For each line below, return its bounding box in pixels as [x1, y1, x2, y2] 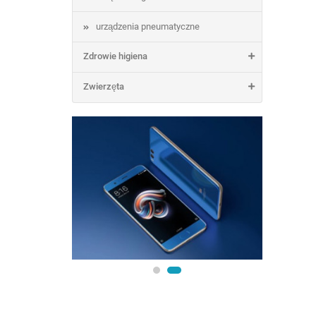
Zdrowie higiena [83, 51, 147, 61]
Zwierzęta [83, 81, 124, 92]
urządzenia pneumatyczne [96, 21, 200, 32]
